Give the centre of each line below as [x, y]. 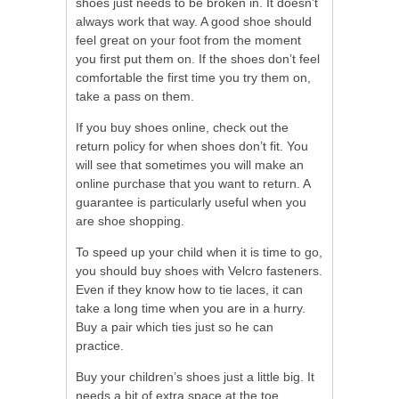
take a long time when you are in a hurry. [191, 309]
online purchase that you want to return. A [193, 184]
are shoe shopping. [130, 221]
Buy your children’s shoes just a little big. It [195, 377]
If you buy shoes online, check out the [182, 128]
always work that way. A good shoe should [194, 22]
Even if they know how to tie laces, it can [189, 290]
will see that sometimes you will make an [190, 165]
